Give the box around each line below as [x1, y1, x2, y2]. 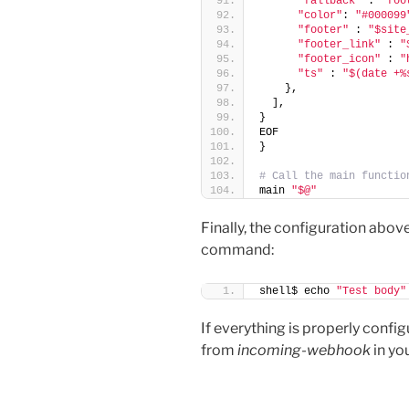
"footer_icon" [298, 52, 381, 66]
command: [201, 240, 274, 258]
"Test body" [336, 284, 406, 298]
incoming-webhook [237, 341, 371, 359]
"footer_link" [298, 37, 381, 51]
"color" [298, 8, 342, 22]
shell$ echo [259, 284, 336, 298]
